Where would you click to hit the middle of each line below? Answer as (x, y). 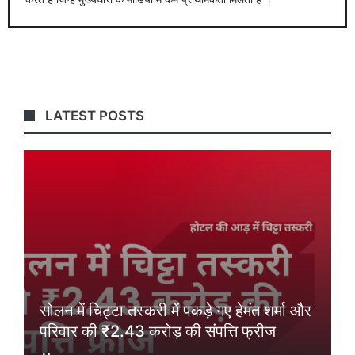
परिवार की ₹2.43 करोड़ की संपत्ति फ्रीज (158, 331)
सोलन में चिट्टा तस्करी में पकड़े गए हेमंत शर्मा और (176, 310)
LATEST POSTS (95, 115)
